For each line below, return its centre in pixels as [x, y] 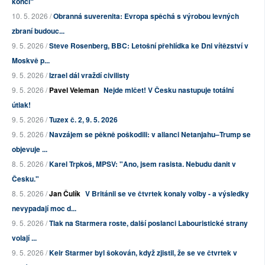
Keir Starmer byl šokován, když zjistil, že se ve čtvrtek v [143, 253]
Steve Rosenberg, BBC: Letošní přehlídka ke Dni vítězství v [149, 46]
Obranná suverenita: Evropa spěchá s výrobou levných [146, 16]
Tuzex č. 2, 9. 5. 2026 [83, 120]
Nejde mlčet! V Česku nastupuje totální [169, 90]
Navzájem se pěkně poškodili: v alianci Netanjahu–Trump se [150, 135]
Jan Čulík [65, 194]
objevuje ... [30, 149]
